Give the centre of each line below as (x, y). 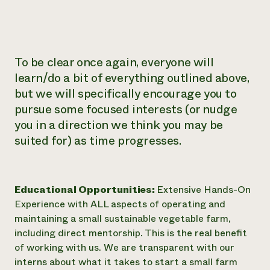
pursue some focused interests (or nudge (126, 109)
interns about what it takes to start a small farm (126, 262)
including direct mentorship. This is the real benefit (131, 233)
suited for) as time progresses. (98, 141)
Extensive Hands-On (204, 190)
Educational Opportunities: (86, 190)
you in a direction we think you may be (119, 125)
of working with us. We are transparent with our (124, 247)
